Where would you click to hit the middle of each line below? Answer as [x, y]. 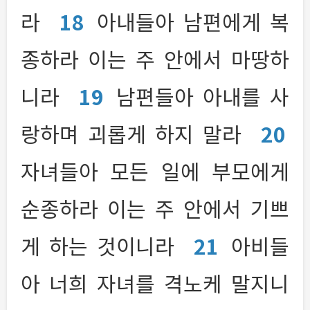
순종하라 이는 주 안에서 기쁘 [155, 208]
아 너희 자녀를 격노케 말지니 [155, 283]
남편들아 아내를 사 [203, 96]
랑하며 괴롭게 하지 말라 [136, 133]
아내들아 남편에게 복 [193, 21]
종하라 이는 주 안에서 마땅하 [155, 58]
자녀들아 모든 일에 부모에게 [155, 171]
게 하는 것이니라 [102, 245]
